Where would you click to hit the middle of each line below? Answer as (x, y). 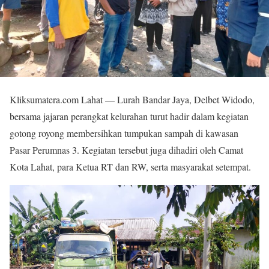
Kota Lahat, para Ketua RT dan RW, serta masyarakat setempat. (130, 167)
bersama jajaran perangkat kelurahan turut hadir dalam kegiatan (129, 116)
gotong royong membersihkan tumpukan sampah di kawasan (124, 133)
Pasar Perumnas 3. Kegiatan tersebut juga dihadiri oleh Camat (126, 150)
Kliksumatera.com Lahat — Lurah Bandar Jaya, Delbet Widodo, (132, 99)
